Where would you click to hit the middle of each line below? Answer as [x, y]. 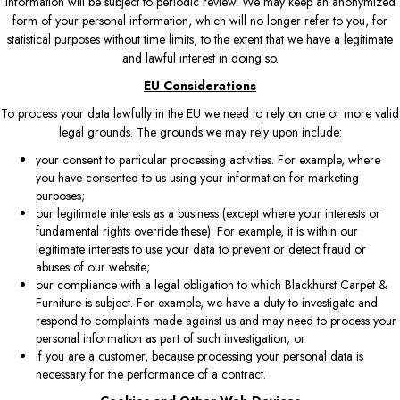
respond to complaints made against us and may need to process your [216, 320]
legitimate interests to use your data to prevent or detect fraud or [201, 249]
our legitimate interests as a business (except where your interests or [208, 213]
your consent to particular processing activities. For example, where [208, 159]
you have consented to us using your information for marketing [197, 177]
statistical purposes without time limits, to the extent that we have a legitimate [200, 39]
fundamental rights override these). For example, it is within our [197, 231]
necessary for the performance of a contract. [151, 374]
